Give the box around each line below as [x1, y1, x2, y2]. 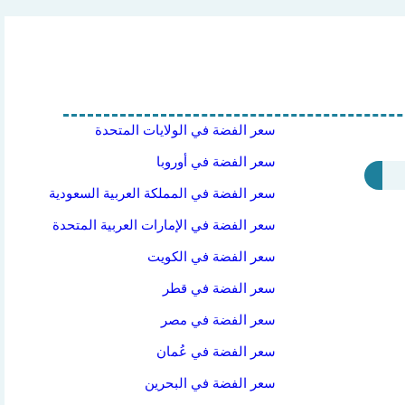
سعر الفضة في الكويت [147, 250, 277, 264]
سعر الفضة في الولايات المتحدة [95, 123, 277, 137]
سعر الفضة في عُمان [156, 344, 277, 359]
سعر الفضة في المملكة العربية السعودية [49, 186, 277, 201]
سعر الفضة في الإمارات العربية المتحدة [52, 218, 277, 232]
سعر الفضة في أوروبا [156, 155, 277, 169]
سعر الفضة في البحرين [145, 376, 277, 391]
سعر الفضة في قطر [163, 281, 277, 296]
